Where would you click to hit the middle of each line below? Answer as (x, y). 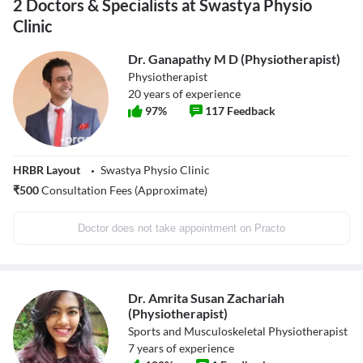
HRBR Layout (47, 170)
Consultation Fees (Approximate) (123, 190)
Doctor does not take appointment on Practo (181, 228)
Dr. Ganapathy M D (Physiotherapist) (234, 59)
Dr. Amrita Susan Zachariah (206, 298)
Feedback (251, 111)
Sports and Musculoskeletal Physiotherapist (238, 331)
